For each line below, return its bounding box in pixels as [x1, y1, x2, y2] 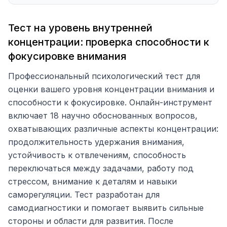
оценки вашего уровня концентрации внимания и [8, 84, 214, 94]
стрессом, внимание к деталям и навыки [8, 176, 177, 186]
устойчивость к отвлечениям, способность [8, 150, 186, 160]
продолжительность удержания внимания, [8, 137, 184, 147]
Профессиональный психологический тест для [8, 71, 200, 81]
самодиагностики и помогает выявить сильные [8, 203, 204, 213]
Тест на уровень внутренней [8, 22, 153, 34]
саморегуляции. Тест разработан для [8, 190, 160, 200]
